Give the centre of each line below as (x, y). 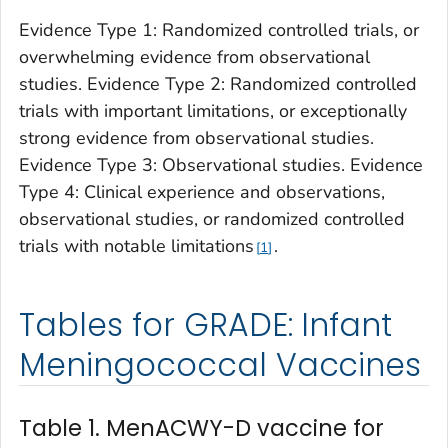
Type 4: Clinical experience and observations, (202, 192)
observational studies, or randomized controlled (212, 219)
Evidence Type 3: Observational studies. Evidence (221, 165)
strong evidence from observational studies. (196, 138)
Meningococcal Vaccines (220, 365)
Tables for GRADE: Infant (206, 325)
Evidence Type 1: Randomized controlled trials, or (219, 30)
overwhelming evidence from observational (194, 57)
